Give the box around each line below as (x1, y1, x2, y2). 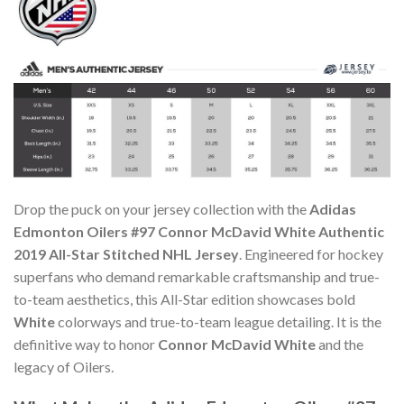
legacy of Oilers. (14, 358, 114, 376)
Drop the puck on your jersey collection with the (14, 200, 309, 218)
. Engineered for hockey (239, 245, 383, 263)
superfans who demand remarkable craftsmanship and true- (14, 268, 380, 286)
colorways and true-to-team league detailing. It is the (55, 313, 381, 331)
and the (316, 335, 363, 353)
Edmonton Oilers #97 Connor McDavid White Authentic (14, 223, 384, 241)
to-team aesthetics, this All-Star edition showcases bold (14, 290, 355, 308)
